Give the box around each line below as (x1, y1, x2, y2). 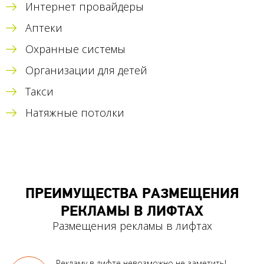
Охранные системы (25, 42, 126, 57)
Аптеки (25, 21, 62, 35)
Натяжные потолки (25, 105, 124, 120)
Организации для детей (25, 63, 147, 78)
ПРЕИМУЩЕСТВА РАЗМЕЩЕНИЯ (25, 184, 239, 203)
